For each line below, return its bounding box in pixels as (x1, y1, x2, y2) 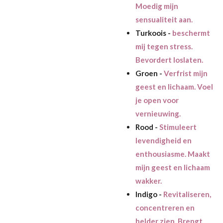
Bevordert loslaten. (135, 55, 205, 64)
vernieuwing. (135, 109, 181, 118)
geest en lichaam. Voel (135, 82, 213, 91)
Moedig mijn (135, 1, 178, 10)
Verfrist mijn (163, 68, 208, 78)
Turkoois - (135, 28, 171, 37)
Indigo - (135, 189, 162, 199)
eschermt (176, 28, 210, 37)
